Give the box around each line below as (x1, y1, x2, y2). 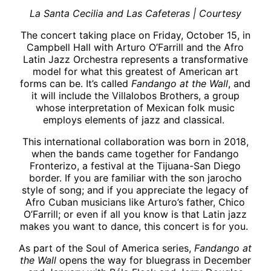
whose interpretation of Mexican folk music (36, 101, 235, 114)
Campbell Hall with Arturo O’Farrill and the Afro (27, 41, 244, 53)
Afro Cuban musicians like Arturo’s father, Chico (25, 195, 246, 208)
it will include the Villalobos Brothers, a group (31, 89, 240, 102)
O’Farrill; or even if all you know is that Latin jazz (24, 207, 247, 220)
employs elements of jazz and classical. (43, 113, 228, 126)
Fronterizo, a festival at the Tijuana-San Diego (30, 159, 241, 172)
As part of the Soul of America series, (19, 241, 195, 254)
